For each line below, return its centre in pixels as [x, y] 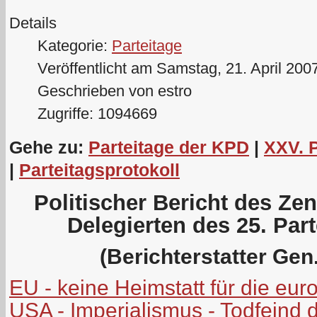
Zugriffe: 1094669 [97, 114]
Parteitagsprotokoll [99, 169]
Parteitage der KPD [169, 147]
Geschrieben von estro [115, 91]
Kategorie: [75, 46]
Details [33, 23]
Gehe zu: [49, 147]
